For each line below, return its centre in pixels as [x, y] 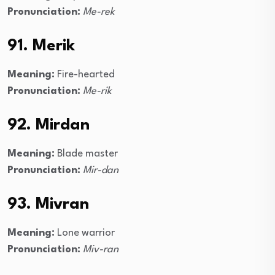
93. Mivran [48, 205]
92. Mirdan [48, 126]
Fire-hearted [85, 75]
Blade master [86, 154]
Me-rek [99, 12]
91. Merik [41, 46]
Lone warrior [85, 233]
